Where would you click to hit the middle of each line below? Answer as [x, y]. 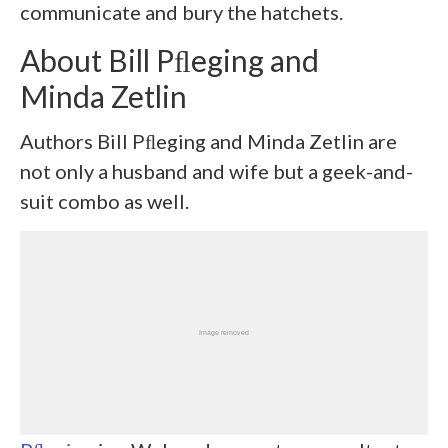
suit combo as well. [104, 200]
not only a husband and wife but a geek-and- [216, 170]
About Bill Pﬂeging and [169, 60]
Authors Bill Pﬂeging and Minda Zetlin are [208, 140]
